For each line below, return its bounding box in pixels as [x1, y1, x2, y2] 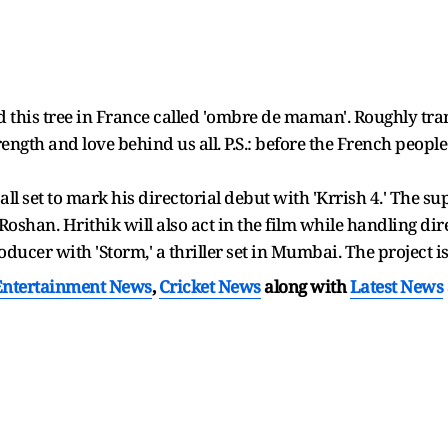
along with [264, 274, 346, 298]
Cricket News [158, 274, 261, 298]
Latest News [349, 274, 443, 298]
